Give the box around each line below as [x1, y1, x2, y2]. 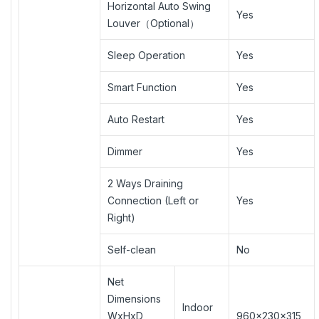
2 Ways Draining [108, 177, 183, 189]
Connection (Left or [108, 194, 199, 206]
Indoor [182, 300, 213, 313]
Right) [108, 211, 135, 224]
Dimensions [108, 292, 161, 305]
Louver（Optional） [108, 16, 199, 29]
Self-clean [108, 243, 156, 256]
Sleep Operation [108, 48, 185, 61]
